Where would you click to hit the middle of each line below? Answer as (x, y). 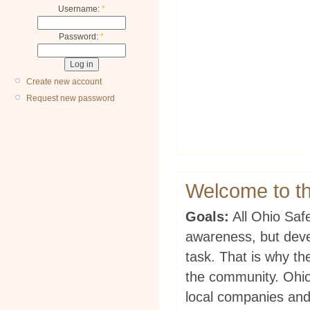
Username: (80, 9)
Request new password (71, 98)
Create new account (64, 81)
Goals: (207, 216)
